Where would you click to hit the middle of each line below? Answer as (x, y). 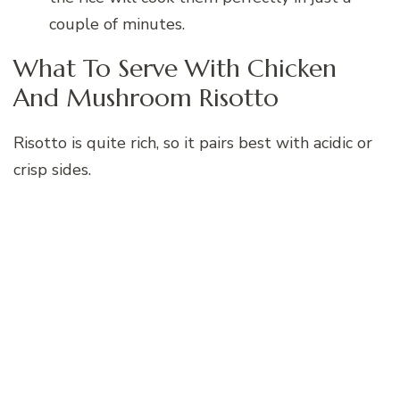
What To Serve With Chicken (175, 69)
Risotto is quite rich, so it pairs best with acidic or (193, 143)
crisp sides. (52, 170)
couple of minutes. (117, 24)
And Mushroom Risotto (146, 98)
